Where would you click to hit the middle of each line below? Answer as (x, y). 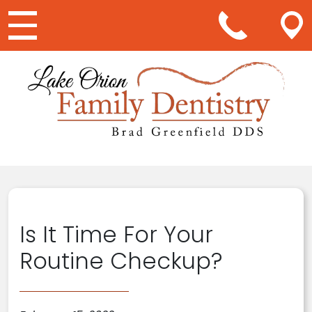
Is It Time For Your (116, 234)
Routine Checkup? (121, 261)
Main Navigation (99, 63)
